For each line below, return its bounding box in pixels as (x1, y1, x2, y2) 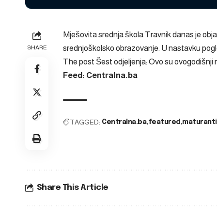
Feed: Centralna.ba (63, 70, 138, 80)
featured (148, 118, 181, 125)
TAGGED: (70, 118, 100, 126)
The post (63, 57, 96, 66)
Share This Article (36, 183, 108, 192)
